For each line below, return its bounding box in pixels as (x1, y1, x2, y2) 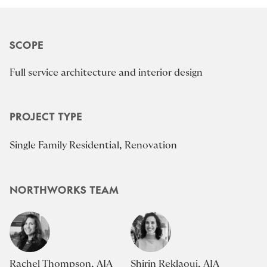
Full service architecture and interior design (10, 67, 203, 77)
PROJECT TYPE (10, 109, 82, 123)
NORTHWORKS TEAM (10, 182, 119, 196)
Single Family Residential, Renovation (10, 140, 177, 150)
